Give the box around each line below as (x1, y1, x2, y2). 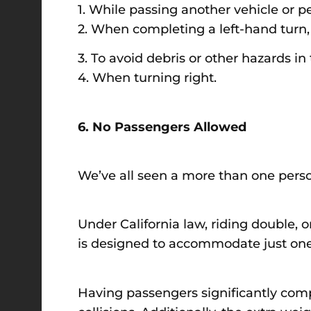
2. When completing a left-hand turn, (78, 21, 310, 37)
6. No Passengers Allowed (78, 119, 246, 135)
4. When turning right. (78, 70, 217, 86)
